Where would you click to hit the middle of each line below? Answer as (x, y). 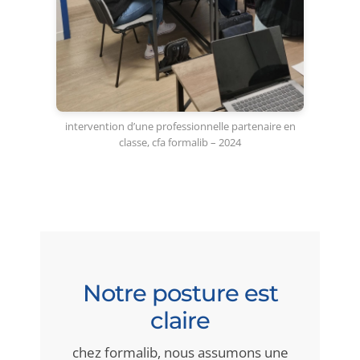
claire (180, 320)
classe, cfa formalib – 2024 (180, 143)
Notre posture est (180, 292)
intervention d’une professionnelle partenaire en (180, 127)
